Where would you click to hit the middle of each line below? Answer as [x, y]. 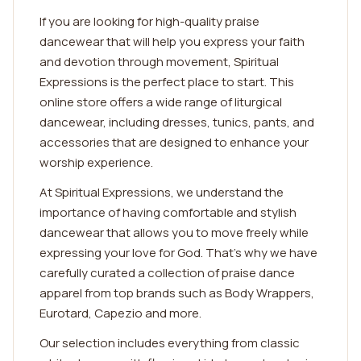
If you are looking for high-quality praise [149, 21]
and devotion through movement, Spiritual [159, 62]
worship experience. [96, 162]
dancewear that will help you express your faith [172, 41]
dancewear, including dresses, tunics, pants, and [177, 122]
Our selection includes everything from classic [170, 343]
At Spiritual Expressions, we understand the [162, 192]
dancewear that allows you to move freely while [174, 232]
